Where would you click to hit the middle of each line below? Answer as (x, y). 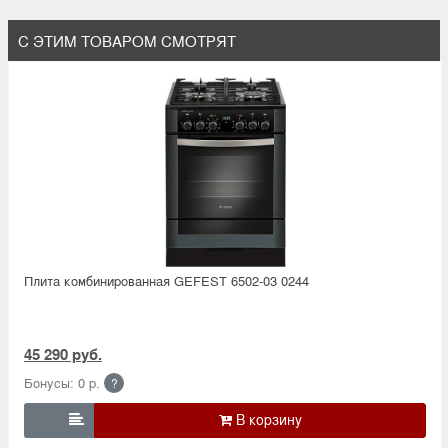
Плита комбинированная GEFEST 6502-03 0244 (166, 280)
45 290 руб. (63, 353)
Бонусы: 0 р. (62, 382)
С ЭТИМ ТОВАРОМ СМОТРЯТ (127, 40)
